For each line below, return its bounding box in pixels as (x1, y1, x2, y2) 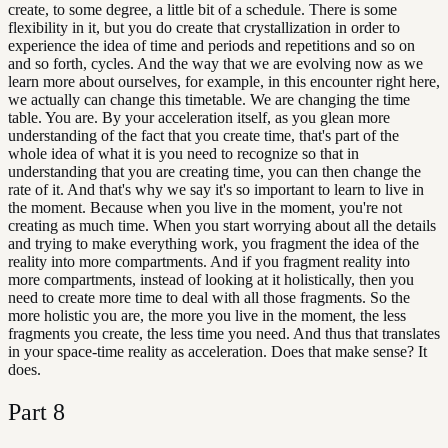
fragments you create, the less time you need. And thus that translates (8, 324, 440, 342)
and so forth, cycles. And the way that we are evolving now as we (8, 54, 423, 72)
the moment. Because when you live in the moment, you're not (8, 198, 402, 216)
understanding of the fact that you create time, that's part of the (8, 126, 399, 144)
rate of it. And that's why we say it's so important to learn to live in (8, 180, 424, 198)
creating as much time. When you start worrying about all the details (8, 216, 436, 234)
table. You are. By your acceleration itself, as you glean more (8, 108, 390, 126)
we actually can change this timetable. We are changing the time (8, 90, 410, 108)
